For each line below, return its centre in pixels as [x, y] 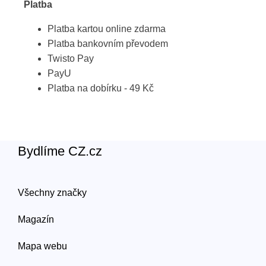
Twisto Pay [71, 58]
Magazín [36, 219]
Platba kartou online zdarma [107, 29]
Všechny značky [52, 193]
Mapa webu [42, 246]
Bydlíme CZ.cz [60, 151]
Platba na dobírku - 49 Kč [101, 88]
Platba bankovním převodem [108, 44]
